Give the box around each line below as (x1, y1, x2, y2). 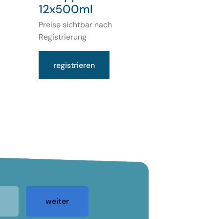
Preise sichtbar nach (39, 20, 112, 30)
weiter (45, 196, 69, 206)
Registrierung (39, 32, 87, 43)
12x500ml (39, 1, 93, 17)
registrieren (53, 60, 95, 70)
